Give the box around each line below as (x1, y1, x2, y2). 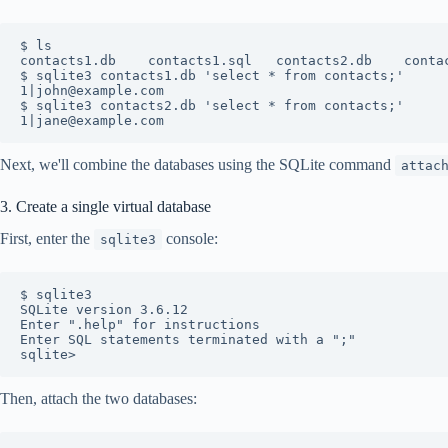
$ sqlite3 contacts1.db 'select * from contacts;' (20, 67, 404, 83)
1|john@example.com (20, 82, 164, 98)
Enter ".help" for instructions (20, 317, 260, 333)
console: (162, 230, 218, 248)
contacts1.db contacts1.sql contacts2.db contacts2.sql (20, 52, 116, 68)
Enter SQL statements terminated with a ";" (20, 332, 356, 348)
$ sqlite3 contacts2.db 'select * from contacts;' (20, 97, 404, 113)
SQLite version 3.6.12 (20, 302, 188, 318)
